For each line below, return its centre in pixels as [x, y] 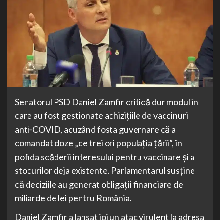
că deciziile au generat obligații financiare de [99, 184]
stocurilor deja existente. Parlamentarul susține [105, 170]
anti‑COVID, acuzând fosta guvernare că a [95, 129]
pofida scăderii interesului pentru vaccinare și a [105, 156]
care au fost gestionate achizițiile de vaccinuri [101, 115]
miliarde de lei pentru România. [73, 198]
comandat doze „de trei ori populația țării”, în [98, 143]
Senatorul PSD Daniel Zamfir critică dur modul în [107, 101]
